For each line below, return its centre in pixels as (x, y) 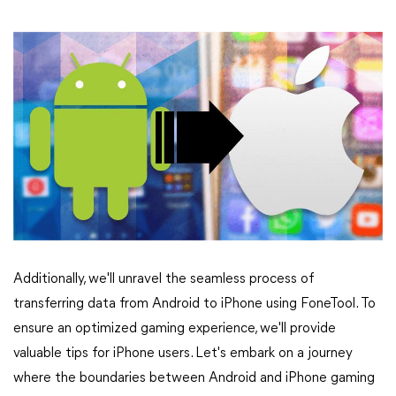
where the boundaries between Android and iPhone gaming (194, 378)
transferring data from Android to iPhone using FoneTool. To (194, 304)
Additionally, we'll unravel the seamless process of (164, 279)
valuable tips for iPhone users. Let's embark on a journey (183, 353)
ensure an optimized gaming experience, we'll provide (175, 328)
